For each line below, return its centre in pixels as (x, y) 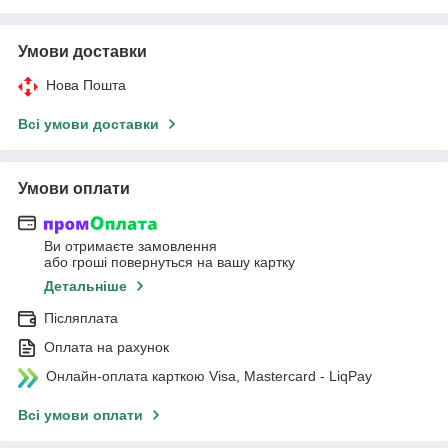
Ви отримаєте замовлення (130, 246)
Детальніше (85, 286)
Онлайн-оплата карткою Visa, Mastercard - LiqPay (209, 376)
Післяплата (81, 318)
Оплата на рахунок (106, 347)
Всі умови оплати (80, 415)
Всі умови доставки (88, 123)
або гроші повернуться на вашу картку (169, 262)
